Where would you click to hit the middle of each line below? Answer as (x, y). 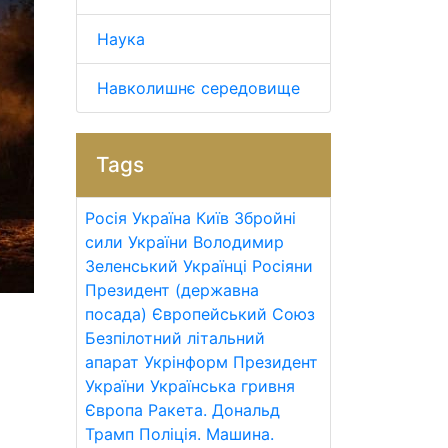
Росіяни (282, 266)
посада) (116, 314)
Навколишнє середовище (198, 88)
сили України (136, 242)
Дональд (246, 410)
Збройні (265, 218)
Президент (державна (172, 290)
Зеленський (131, 266)
